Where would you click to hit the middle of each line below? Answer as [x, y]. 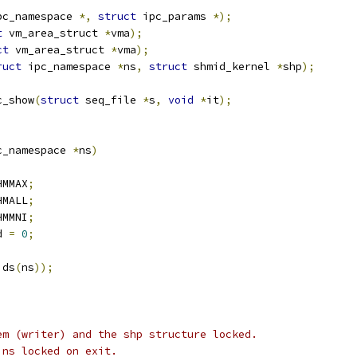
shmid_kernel [232, 67]
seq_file [111, 100]
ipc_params [175, 16]
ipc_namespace [69, 67]
